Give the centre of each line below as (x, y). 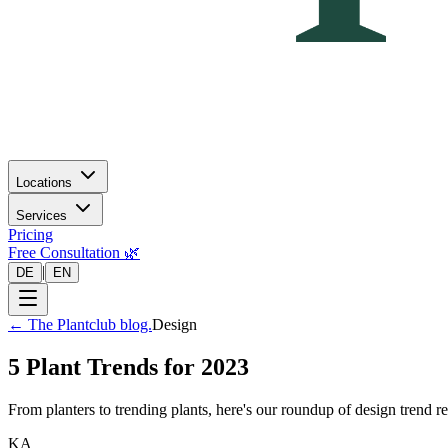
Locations (44, 182)
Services (41, 215)
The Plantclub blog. (90, 324)
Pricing (30, 234)
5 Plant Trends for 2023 (128, 366)
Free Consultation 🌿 (74, 252)
